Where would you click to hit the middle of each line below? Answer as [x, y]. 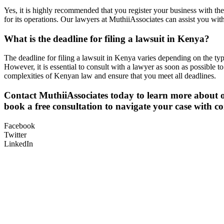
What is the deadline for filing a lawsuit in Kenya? [107, 38]
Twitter [15, 134]
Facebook [19, 125]
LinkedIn [18, 143]
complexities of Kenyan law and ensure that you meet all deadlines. [110, 76]
